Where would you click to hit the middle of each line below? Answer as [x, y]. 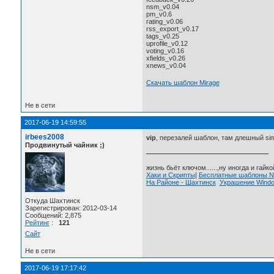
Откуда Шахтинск [52, 200]
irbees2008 [44, 137]
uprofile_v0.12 [167, 43]
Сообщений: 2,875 [53, 215]
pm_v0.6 [159, 14]
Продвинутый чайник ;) [65, 145]
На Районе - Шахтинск [181, 183]
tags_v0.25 [162, 36]
